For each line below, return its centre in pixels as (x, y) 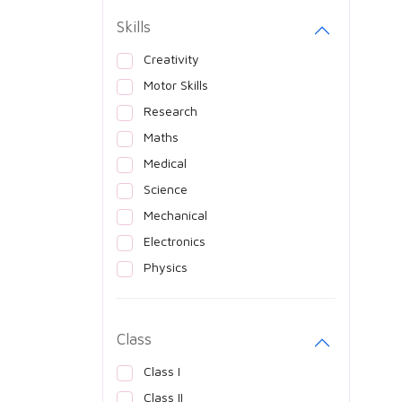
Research (170, 110)
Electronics (175, 240)
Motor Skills (176, 84)
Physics (166, 267)
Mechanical (175, 214)
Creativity (171, 58)
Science (166, 188)
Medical (165, 162)
